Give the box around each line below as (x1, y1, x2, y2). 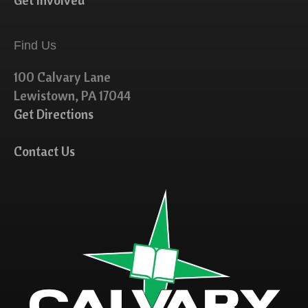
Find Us (14, 38, 56, 52)
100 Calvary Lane (14, 69, 111, 85)
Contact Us (14, 143, 75, 159)
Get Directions (14, 106, 93, 122)
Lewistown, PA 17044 (14, 87, 131, 104)
